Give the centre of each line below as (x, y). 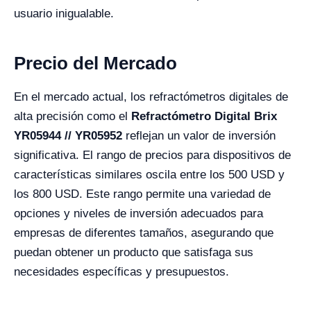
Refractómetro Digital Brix (204, 116)
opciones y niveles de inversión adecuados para (138, 213)
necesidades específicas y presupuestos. (121, 272)
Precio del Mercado (95, 63)
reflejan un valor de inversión (199, 136)
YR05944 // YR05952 (68, 136)
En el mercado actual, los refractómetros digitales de (151, 97)
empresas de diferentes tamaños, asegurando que (144, 233)
